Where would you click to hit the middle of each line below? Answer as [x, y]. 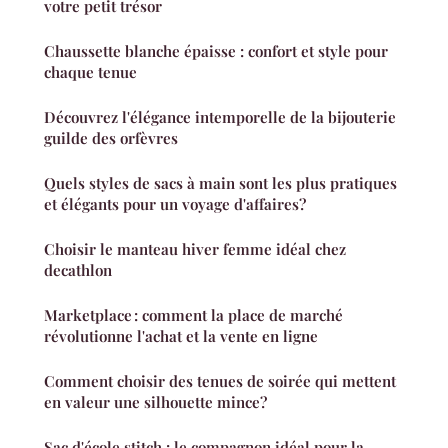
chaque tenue [90, 72]
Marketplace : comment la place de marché [193, 315]
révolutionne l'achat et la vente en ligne [181, 336]
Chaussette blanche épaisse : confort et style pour [216, 51]
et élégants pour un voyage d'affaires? [175, 204]
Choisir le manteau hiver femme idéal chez [195, 249]
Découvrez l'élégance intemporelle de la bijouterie [220, 117]
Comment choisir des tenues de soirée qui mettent [220, 381]
